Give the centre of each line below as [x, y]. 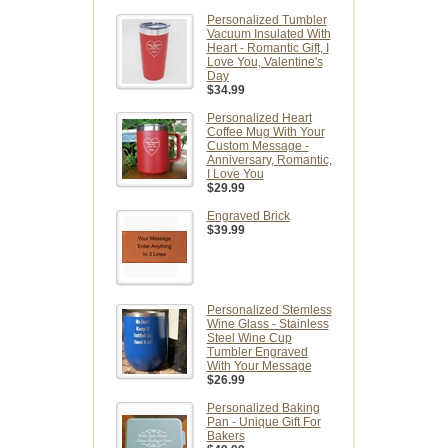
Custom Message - [257, 146]
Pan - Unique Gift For [263, 422]
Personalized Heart [259, 118]
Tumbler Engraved [257, 352]
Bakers [225, 436]
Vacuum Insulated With [268, 34]
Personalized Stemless [269, 310]
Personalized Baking [263, 408]
